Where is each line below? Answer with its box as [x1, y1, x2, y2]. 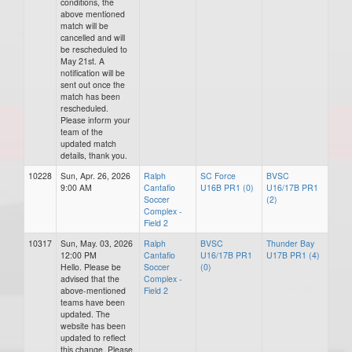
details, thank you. [60, 149, 127, 161]
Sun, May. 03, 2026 [60, 237, 133, 249]
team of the [60, 126, 103, 137]
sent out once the [60, 79, 125, 90]
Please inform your [60, 114, 130, 126]
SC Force [200, 170, 236, 181]
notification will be [60, 67, 125, 79]
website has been [60, 320, 126, 332]
